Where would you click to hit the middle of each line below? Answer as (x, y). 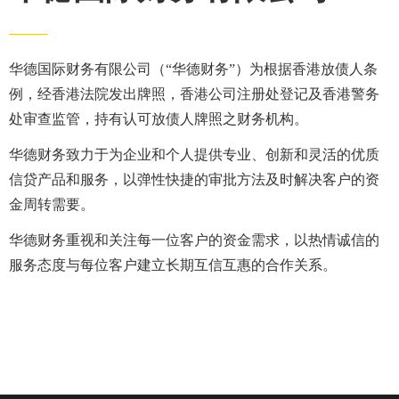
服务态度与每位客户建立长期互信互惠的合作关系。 (173, 265)
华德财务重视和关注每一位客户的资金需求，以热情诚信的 (194, 240)
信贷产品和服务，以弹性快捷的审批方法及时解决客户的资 (194, 179)
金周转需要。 (52, 204)
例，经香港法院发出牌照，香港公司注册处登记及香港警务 (194, 94)
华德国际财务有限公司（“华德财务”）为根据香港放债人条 (193, 69)
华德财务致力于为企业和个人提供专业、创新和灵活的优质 (194, 155)
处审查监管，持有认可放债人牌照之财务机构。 (159, 119)
